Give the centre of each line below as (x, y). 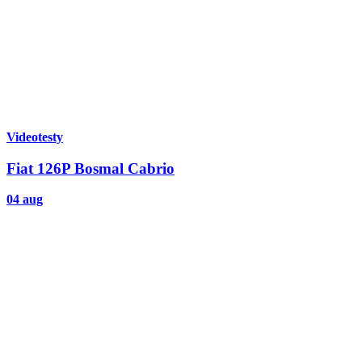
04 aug (25, 200)
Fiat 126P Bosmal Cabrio (90, 168)
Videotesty (35, 137)
